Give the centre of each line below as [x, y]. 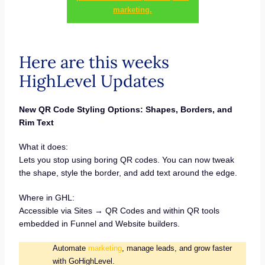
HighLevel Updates [91, 81]
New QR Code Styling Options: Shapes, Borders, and [125, 109]
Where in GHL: [46, 198]
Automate [70, 248]
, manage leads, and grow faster [177, 248]
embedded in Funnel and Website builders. [99, 224]
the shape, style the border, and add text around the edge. [128, 173]
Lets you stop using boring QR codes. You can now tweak [126, 160]
